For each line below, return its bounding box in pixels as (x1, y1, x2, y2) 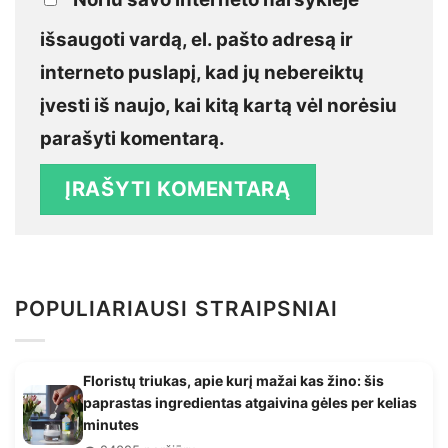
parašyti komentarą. (40, 126, 225, 150)
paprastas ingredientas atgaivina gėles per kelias (83, 394, 417, 412)
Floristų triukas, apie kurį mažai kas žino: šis (83, 372, 384, 390)
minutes (83, 416, 139, 434)
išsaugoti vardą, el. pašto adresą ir (40, 27, 353, 51)
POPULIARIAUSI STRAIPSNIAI (15, 295, 338, 321)
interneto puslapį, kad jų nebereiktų (40, 60, 364, 84)
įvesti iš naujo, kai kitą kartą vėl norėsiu (40, 93, 397, 117)
